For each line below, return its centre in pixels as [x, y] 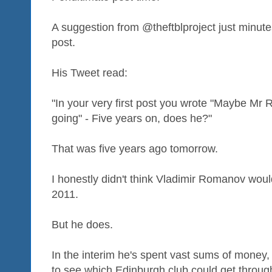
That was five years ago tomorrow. [135, 148]
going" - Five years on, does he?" [132, 118]
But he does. [82, 224]
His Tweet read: [90, 73]
